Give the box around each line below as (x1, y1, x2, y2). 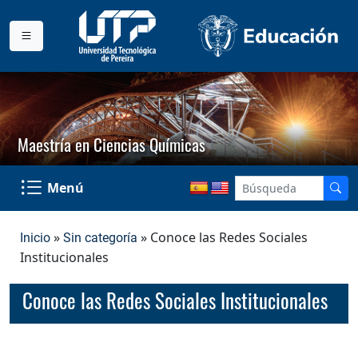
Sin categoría (63, 229, 137, 245)
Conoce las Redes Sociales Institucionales (22, 285, 328, 316)
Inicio (20, 229, 50, 245)
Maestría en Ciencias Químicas (18, 132, 206, 157)
